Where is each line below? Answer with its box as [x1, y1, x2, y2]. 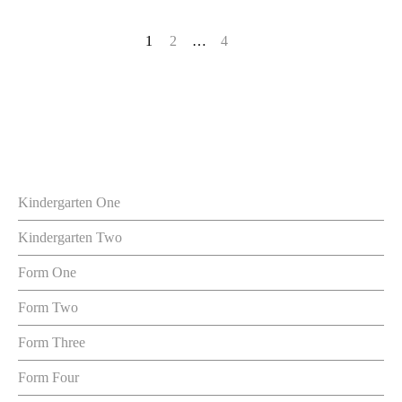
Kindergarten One [18, 195, 120, 210]
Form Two [18, 300, 78, 315]
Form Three [18, 335, 85, 350]
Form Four [18, 370, 79, 385]
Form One [18, 265, 76, 280]
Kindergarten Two [18, 230, 122, 245]
